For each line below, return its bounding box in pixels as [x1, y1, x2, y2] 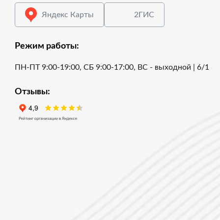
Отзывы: [15, 87, 50, 96]
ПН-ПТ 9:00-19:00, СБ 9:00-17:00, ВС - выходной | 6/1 [15, 63, 209, 71]
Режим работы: [15, 42, 79, 51]
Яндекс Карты [42, 11, 94, 19]
